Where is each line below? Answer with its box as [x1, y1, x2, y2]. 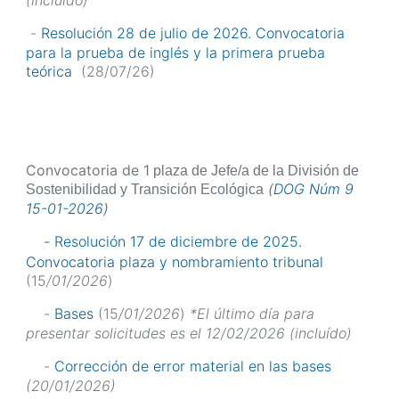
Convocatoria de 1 [26, 161, 150, 180]
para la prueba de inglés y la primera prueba [26, 44, 325, 62]
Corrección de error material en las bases [54, 356, 331, 375]
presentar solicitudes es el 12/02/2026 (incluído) [26, 323, 352, 342]
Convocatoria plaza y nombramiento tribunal [26, 252, 323, 271]
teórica [26, 62, 77, 81]
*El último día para [190, 304, 314, 322]
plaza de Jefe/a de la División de [150, 163, 359, 179]
